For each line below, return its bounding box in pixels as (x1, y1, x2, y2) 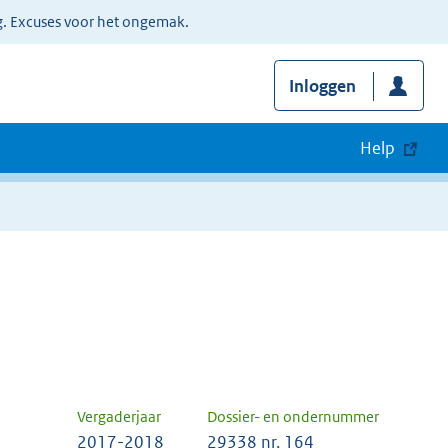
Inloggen (288, 75, 356, 98)
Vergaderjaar (77, 407, 161, 427)
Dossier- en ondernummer (207, 407, 379, 427)
